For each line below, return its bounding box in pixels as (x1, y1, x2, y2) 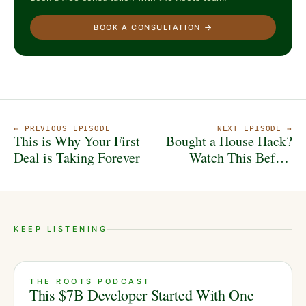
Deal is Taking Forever (14, 148, 140, 167)
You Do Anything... (186, 165, 292, 184)
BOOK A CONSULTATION (94, 23, 201, 33)
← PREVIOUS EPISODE (14, 124, 111, 134)
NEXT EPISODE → (217, 124, 292, 134)
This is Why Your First (14, 132, 140, 151)
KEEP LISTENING (14, 224, 108, 234)
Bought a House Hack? (166, 132, 292, 151)
